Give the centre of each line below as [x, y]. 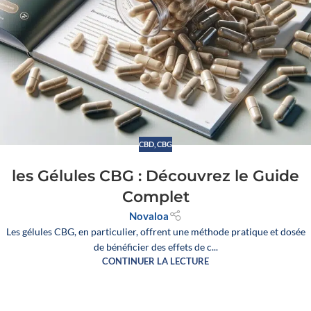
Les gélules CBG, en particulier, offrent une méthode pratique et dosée [155, 232]
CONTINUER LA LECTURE [155, 262]
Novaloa [149, 216]
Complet [155, 197]
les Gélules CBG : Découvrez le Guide [155, 176]
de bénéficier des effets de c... [155, 247]
